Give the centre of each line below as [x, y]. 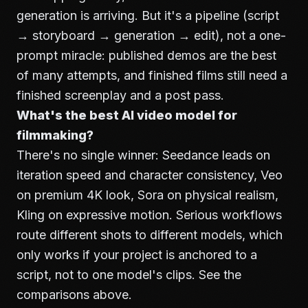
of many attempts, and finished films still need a [152, 75]
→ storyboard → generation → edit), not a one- [151, 35]
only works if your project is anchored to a [137, 255]
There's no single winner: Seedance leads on [143, 155]
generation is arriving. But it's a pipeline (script [148, 15]
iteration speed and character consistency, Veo [150, 175]
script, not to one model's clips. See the [129, 275]
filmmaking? [55, 135]
